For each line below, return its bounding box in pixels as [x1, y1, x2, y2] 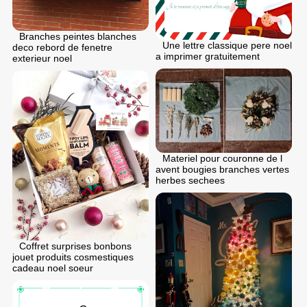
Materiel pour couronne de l [162, 153, 282, 164]
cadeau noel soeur [12, 262, 93, 274]
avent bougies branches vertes [156, 164, 289, 175]
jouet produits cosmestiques [12, 251, 134, 263]
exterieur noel [12, 53, 72, 64]
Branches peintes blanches [19, 31, 136, 42]
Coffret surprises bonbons [19, 241, 132, 252]
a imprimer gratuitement [156, 50, 260, 62]
